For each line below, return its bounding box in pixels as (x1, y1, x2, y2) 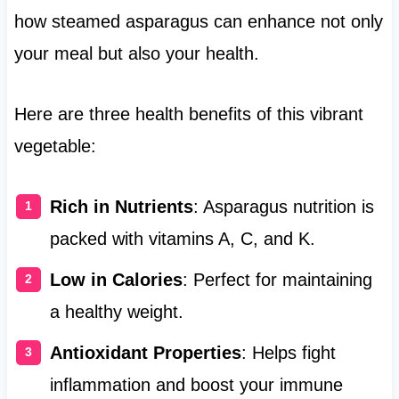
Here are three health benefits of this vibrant (13, 104, 363, 125)
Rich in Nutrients (49, 197, 193, 217)
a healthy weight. (49, 302, 183, 322)
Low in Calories (49, 270, 183, 290)
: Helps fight (240, 343, 336, 363)
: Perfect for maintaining (182, 270, 372, 290)
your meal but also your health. (13, 44, 259, 64)
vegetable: (13, 136, 96, 157)
